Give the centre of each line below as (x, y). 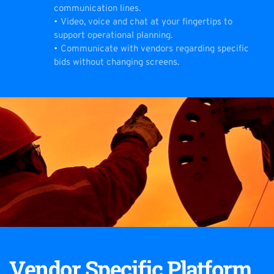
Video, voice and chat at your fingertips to (146, 23)
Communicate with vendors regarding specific (155, 50)
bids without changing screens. (117, 63)
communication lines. (97, 9)
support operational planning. (113, 36)
